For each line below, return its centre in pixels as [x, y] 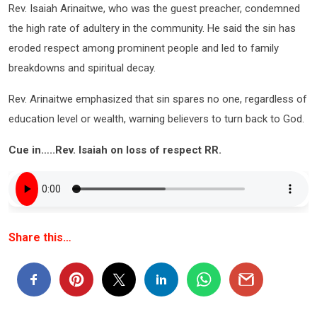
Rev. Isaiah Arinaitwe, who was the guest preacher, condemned [154, 8]
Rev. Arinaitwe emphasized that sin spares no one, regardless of [158, 99]
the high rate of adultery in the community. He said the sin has [152, 28]
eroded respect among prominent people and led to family [144, 48]
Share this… [40, 237]
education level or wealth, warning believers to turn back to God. [156, 119]
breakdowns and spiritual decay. [82, 68]
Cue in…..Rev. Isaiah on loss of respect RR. [115, 150]
